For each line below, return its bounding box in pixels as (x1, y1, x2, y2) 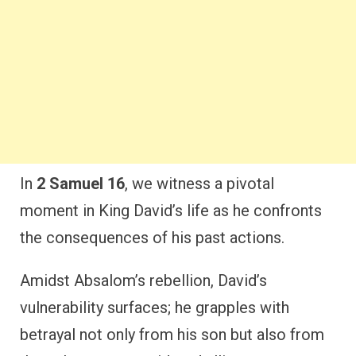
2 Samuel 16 (37, 173, 125, 193)
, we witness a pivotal (125, 173, 274, 193)
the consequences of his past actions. (20, 227, 284, 247)
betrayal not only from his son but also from (20, 324, 324, 344)
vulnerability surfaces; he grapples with (20, 297, 289, 317)
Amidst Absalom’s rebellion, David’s (20, 270, 267, 290)
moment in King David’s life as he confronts (20, 200, 322, 220)
